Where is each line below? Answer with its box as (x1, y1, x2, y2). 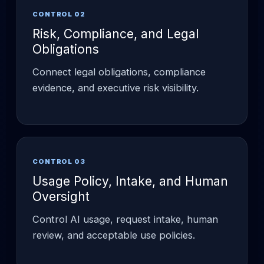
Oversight (32, 189, 90, 204)
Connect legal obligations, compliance (32, 65, 206, 78)
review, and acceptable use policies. (32, 229, 195, 241)
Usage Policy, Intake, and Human (32, 173, 228, 189)
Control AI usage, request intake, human (32, 213, 218, 225)
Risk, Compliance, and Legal (32, 26, 199, 41)
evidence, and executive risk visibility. (32, 81, 199, 94)
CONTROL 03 (32, 157, 85, 166)
